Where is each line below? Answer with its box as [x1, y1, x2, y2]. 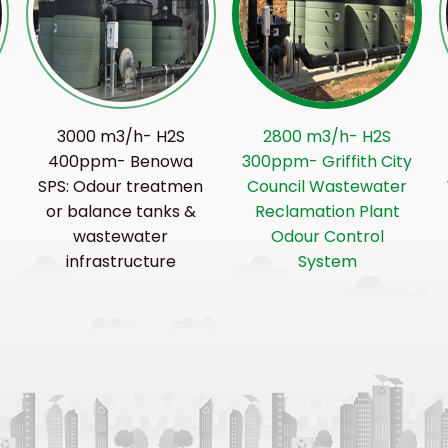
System [297, 249, 357, 273]
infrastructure [65, 249, 176, 273]
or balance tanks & [45, 199, 196, 223]
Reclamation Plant [254, 199, 400, 223]
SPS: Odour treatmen [38, 174, 204, 198]
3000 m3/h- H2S [56, 124, 185, 148]
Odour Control [270, 224, 384, 248]
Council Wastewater [247, 174, 408, 198]
